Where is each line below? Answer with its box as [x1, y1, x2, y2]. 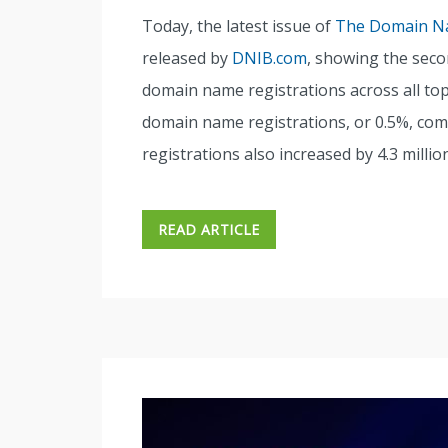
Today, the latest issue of [142, 15, 335, 38]
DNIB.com [232, 47, 307, 70]
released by [142, 47, 232, 70]
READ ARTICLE [158, 220, 260, 240]
